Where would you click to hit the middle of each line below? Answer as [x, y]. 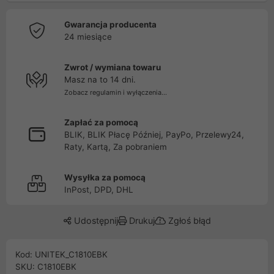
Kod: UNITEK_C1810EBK [61, 254]
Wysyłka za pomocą [105, 177]
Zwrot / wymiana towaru [113, 67]
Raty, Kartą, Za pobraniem [116, 147]
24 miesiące [88, 37]
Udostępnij [94, 220]
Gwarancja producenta [110, 24]
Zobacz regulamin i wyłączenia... [116, 92]
